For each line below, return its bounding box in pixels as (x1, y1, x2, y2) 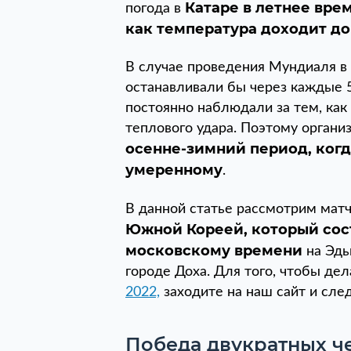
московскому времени (125, 242, 306, 259)
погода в (125, 2, 185, 16)
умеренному (125, 161, 223, 179)
